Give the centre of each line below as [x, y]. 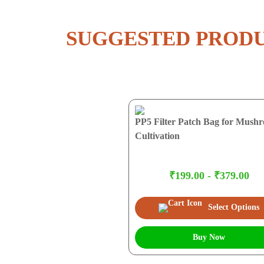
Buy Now [209, 237]
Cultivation [158, 136]
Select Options [234, 207]
